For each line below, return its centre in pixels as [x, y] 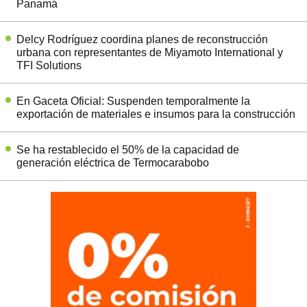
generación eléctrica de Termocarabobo [113, 163]
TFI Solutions [49, 66]
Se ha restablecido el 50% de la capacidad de [128, 150]
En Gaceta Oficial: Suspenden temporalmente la [133, 101]
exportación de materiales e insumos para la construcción [156, 114]
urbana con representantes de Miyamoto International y [150, 53]
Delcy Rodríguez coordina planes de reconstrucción [142, 40]
